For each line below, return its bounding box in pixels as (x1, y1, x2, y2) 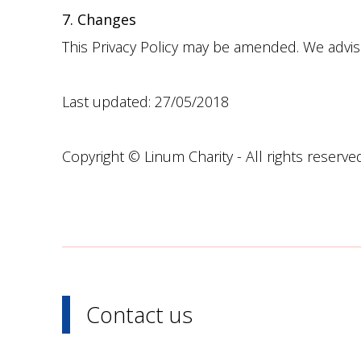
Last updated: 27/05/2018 (62, 92, 229, 111)
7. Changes (62, 10, 136, 29)
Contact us (86, 300, 193, 330)
